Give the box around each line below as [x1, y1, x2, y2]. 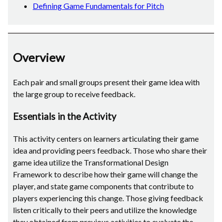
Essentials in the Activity [13, 111, 116, 122]
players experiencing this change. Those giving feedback [13, 193, 203, 203]
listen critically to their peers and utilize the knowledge [13, 205, 197, 215]
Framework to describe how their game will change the [13, 169, 198, 179]
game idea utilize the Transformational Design [13, 157, 168, 167]
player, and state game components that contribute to [13, 181, 194, 191]
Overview [13, 50, 64, 65]
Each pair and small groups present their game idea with [13, 77, 200, 87]
